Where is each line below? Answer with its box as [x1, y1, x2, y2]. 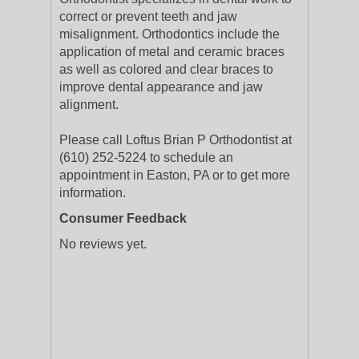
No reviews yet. [59, 237, 147, 251]
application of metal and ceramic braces [59, 45, 284, 58]
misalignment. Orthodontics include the [59, 27, 280, 41]
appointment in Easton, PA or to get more [59, 168, 290, 182]
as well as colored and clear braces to [59, 63, 273, 76]
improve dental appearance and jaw [59, 80, 263, 94]
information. [59, 186, 126, 200]
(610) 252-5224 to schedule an [59, 151, 233, 164]
